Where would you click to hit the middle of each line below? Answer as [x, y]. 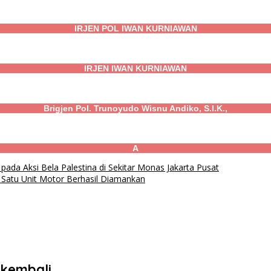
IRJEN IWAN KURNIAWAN [135, 69]
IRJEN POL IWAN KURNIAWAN [135, 29]
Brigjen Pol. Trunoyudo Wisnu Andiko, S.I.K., [135, 109]
